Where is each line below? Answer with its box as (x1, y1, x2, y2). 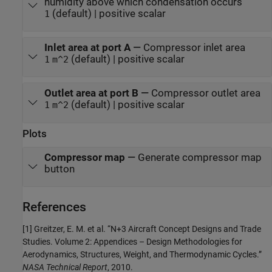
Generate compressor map (137, 151, 262, 163)
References (22, 200, 86, 214)
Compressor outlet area (151, 87, 260, 100)
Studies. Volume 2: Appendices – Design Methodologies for (22, 237, 242, 247)
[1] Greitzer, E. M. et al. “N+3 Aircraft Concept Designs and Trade (22, 224, 261, 234)
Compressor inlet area (143, 42, 245, 53)
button (44, 163, 75, 175)
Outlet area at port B (44, 87, 138, 100)
